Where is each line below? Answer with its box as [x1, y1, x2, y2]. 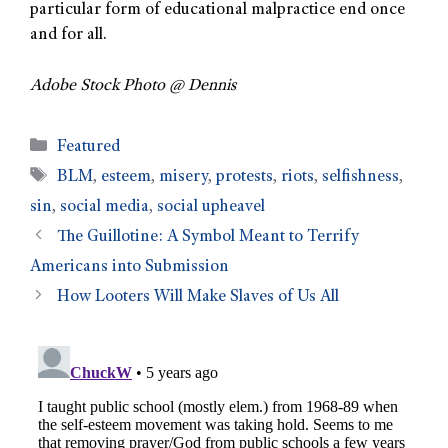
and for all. [30, 27, 107, 45]
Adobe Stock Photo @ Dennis [30, 77, 236, 95]
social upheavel [157, 198, 265, 216]
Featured [57, 138, 121, 156]
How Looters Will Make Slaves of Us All [57, 288, 340, 306]
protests [216, 168, 274, 186]
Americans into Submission [30, 258, 229, 276]
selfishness [322, 168, 400, 186]
